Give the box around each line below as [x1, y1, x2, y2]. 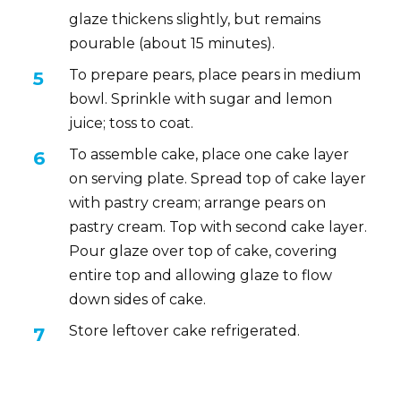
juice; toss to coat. [69, 114, 194, 132]
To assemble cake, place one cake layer [69, 145, 350, 163]
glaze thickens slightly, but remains [69, 10, 321, 28]
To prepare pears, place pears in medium [69, 65, 362, 83]
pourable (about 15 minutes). [69, 34, 276, 52]
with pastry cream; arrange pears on [69, 193, 327, 211]
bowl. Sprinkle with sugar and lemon [69, 90, 333, 107]
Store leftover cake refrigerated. [69, 321, 301, 339]
